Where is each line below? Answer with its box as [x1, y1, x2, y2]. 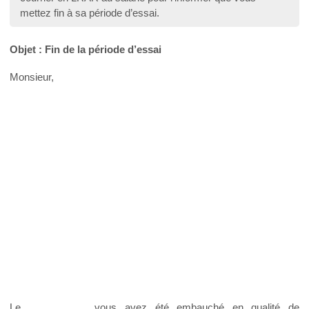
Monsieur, [10, 71, 54, 83]
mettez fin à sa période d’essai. [20, 6, 159, 19]
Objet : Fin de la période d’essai [10, 43, 161, 56]
